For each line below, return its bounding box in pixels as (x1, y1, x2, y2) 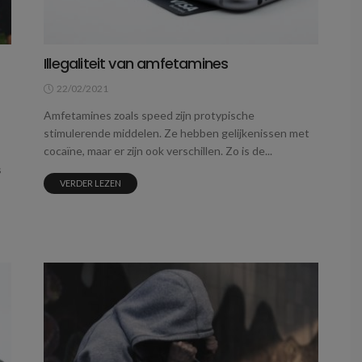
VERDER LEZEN (60, 178, 121, 189)
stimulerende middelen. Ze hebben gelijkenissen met (44, 126, 309, 141)
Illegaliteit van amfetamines (44, 53, 229, 74)
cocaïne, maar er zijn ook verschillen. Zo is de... (44, 144, 272, 158)
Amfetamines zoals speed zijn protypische (44, 108, 255, 123)
